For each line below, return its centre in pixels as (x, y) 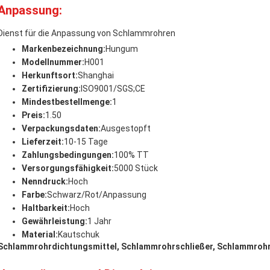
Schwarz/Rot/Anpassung (97, 195)
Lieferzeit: (43, 142)
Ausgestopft (126, 128)
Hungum (122, 49)
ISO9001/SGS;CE (113, 89)
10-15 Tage (86, 142)
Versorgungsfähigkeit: (68, 168)
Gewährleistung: (55, 221)
